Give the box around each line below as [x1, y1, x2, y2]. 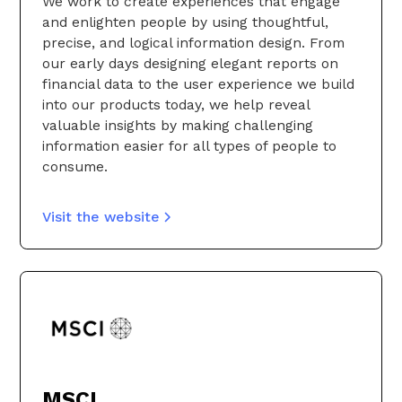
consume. [42, 157, 108, 175]
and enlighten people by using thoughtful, [42, 13, 328, 31]
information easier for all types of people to [42, 136, 336, 154]
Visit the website [42, 208, 160, 226]
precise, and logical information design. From [42, 33, 345, 51]
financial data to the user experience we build [42, 74, 354, 92]
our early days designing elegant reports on [42, 54, 338, 72]
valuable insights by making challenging [42, 116, 313, 134]
